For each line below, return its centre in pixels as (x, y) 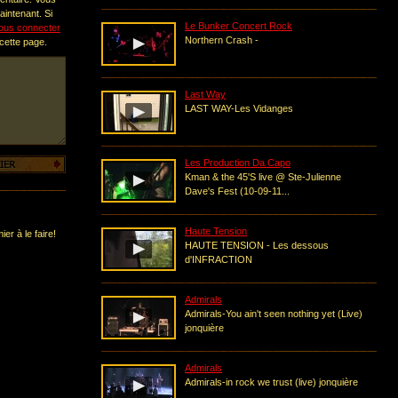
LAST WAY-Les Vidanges (239, 108)
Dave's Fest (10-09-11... (237, 191)
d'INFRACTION (219, 259)
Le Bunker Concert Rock (239, 26)
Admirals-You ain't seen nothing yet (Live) (274, 314)
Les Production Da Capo (238, 163)
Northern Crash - (222, 40)
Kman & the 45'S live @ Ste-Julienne (263, 177)
